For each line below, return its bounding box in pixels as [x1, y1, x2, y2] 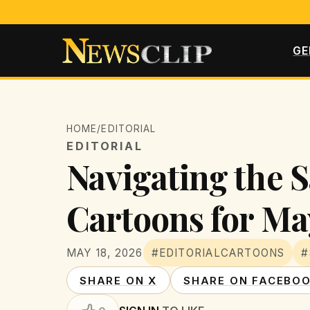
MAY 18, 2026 [66, 246, 143, 259]
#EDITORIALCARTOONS [151, 246, 285, 259]
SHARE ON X [80, 273, 157, 287]
